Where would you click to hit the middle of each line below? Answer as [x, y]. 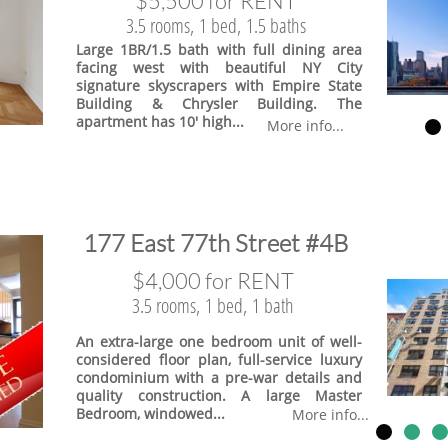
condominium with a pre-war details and [219, 377]
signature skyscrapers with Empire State [219, 85]
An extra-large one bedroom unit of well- [219, 341]
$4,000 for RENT [213, 280]
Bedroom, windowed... [150, 413]
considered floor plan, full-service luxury [219, 359]
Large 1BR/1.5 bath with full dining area [219, 49]
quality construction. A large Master [219, 395]
